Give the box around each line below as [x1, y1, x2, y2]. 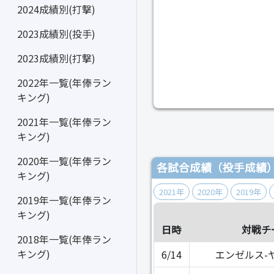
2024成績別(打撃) [17, 2, 95, 17]
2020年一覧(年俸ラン [17, 154, 111, 168]
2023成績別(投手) [17, 26, 95, 41]
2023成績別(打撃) [17, 51, 95, 65]
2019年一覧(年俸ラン [17, 193, 111, 207]
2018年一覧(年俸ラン [17, 232, 111, 246]
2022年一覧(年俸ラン [17, 75, 111, 90]
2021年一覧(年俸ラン [17, 114, 111, 129]
